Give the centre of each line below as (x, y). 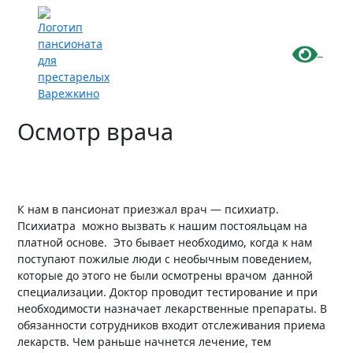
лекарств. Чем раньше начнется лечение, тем (145, 341)
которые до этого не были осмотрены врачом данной (165, 275)
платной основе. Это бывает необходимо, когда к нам (165, 242)
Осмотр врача (96, 131)
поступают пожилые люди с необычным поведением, (165, 258)
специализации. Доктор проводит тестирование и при (168, 292)
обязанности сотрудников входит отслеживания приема (172, 325)
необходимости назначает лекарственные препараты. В (173, 308)
